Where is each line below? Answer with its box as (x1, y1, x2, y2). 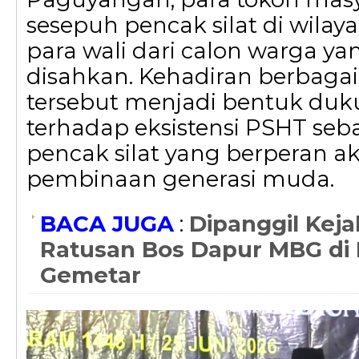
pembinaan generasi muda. (26, 165, 334, 192)
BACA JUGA (40, 210, 174, 237)
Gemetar (40, 261, 141, 288)
